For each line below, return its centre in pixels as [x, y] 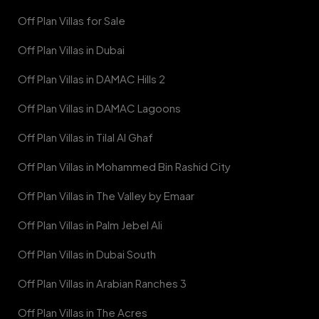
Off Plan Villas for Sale [72, 20]
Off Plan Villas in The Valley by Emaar [106, 195]
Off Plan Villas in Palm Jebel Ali [90, 224]
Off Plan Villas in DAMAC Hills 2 [91, 78]
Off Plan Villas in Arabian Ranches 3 [102, 283]
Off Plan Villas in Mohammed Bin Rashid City [124, 166]
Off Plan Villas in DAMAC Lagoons [99, 108]
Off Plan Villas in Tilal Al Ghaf [85, 137]
